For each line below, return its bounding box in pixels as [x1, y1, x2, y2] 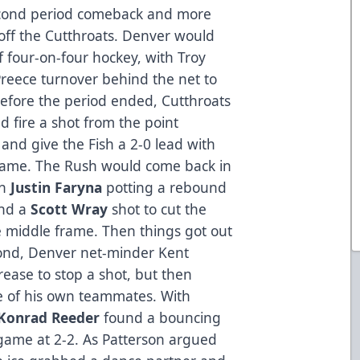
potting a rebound [102, 177, 227, 197]
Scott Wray [31, 198, 112, 219]
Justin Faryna [10, 177, 103, 197]
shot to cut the [112, 198, 207, 219]
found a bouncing [104, 307, 222, 327]
